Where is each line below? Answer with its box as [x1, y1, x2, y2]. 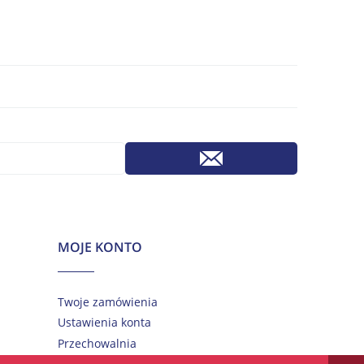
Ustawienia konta [58, 314, 151, 331]
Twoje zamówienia [58, 294, 158, 310]
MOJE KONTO [58, 237, 142, 256]
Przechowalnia [58, 335, 136, 351]
